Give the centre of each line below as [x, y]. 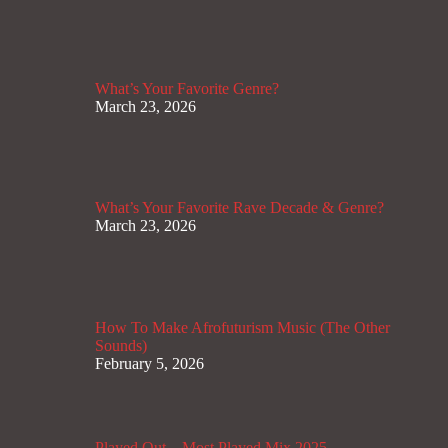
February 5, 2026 [149, 364]
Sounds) [121, 346]
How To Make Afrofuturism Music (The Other [242, 328]
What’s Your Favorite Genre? [187, 88]
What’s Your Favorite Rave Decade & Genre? [239, 208]
